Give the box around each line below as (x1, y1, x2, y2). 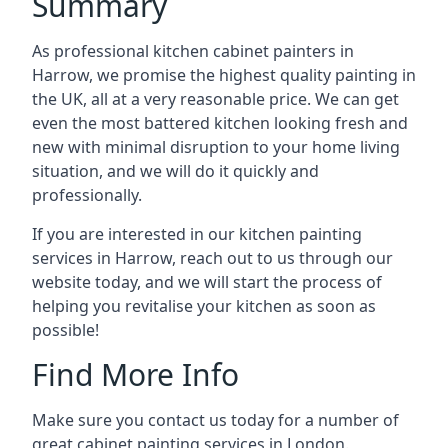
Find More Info (32, 354, 239, 395)
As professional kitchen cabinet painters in (32, 40, 354, 62)
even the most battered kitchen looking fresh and (32, 112, 408, 134)
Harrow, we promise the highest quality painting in (32, 64, 416, 86)
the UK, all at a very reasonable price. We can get (32, 88, 399, 110)
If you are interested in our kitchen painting (32, 223, 362, 245)
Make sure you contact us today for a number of (32, 409, 399, 431)
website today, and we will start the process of (32, 271, 382, 293)
